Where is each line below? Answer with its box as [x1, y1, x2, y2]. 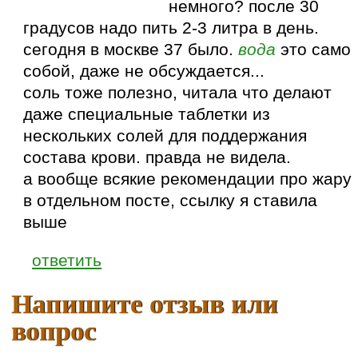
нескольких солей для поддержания [23, 126, 308, 146]
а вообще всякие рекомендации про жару [23, 169, 352, 189]
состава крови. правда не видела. [23, 148, 292, 168]
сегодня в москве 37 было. [23, 40, 239, 60]
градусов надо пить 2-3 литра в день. [23, 18, 320, 38]
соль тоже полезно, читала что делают [23, 83, 332, 103]
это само [276, 40, 352, 60]
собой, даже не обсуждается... [23, 62, 265, 82]
